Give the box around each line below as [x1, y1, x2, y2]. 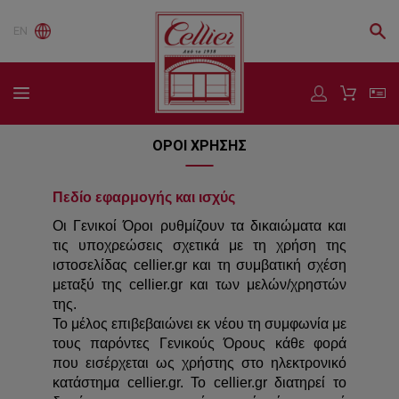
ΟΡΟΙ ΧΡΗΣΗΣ [152, 137, 247, 155]
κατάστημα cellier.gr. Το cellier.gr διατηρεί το [53, 374, 346, 390]
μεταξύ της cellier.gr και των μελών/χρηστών [53, 276, 346, 292]
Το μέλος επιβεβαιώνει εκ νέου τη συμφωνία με [53, 315, 346, 331]
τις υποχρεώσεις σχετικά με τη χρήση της [53, 237, 346, 253]
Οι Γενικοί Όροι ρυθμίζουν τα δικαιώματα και [53, 217, 346, 233]
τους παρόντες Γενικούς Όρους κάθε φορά [53, 335, 346, 351]
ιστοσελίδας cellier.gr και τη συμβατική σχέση [53, 256, 346, 273]
